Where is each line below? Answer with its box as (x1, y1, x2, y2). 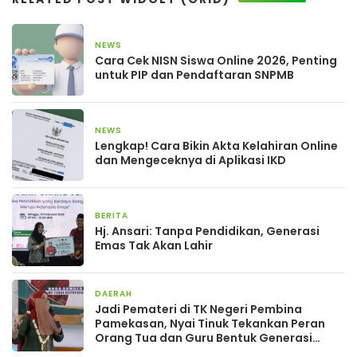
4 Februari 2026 (132, 40, 201, 53)
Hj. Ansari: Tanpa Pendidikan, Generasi (95, 223, 320, 240)
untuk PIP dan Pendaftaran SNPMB (95, 67, 294, 84)
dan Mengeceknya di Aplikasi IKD (95, 152, 286, 169)
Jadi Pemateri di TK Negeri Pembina (95, 301, 302, 318)
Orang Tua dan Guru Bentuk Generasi (95, 330, 312, 347)
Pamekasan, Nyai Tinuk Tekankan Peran (95, 316, 325, 332)
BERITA (95, 210, 128, 222)
